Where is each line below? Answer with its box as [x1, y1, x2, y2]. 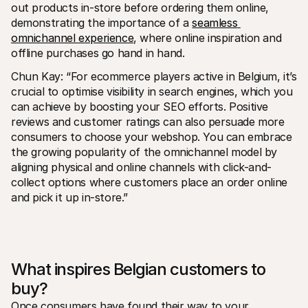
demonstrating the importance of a [11, 15, 192, 30]
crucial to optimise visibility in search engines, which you [11, 84, 293, 98]
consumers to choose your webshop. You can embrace [11, 129, 292, 144]
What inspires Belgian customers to [11, 258, 265, 279]
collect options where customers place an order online [11, 175, 287, 189]
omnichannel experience [11, 30, 134, 45]
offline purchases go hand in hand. [11, 45, 185, 60]
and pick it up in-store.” [11, 190, 129, 204]
